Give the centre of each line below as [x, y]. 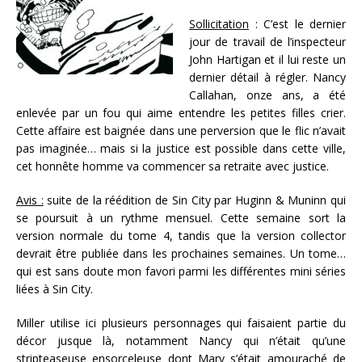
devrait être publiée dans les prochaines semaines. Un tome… [181, 253]
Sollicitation [219, 23]
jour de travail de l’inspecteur [267, 41]
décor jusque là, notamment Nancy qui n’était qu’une [181, 340]
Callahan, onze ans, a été [267, 95]
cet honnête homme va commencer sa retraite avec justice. [174, 166]
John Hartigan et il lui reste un [267, 59]
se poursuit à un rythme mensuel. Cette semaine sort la [181, 217]
